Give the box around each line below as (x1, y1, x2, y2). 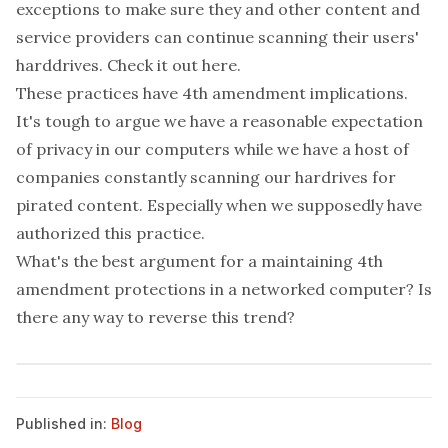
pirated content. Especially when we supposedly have (16, 195, 422, 215)
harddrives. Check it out (16, 55, 202, 75)
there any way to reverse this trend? (16, 307, 295, 327)
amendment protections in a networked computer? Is (16, 279, 432, 299)
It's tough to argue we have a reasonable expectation (16, 111, 423, 131)
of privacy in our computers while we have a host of (16, 139, 409, 159)
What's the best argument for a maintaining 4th (16, 251, 383, 271)
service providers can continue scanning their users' (16, 27, 419, 47)
